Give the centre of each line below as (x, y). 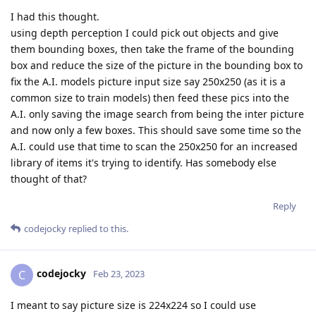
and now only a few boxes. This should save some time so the (156, 130)
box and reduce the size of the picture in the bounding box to (157, 65)
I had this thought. (55, 16)
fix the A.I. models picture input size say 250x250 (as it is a (148, 81)
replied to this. (97, 228)
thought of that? (49, 178)
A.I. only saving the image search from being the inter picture (157, 114)
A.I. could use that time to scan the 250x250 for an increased (154, 146)
